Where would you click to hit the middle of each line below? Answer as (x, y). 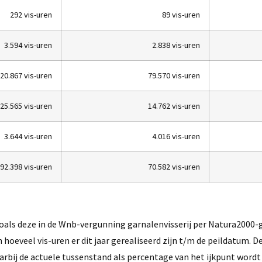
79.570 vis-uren (174, 76)
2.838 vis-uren (176, 45)
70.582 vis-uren (174, 167)
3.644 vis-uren (28, 137)
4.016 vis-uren (176, 137)
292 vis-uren (31, 15)
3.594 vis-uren (28, 45)
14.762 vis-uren (174, 106)
